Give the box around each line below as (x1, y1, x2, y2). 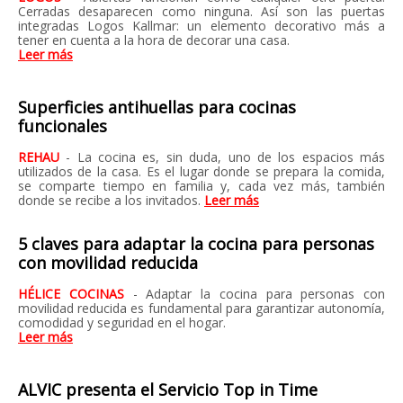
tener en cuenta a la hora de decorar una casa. (18, 31, 290, 49)
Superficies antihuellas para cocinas (18, 96, 296, 118)
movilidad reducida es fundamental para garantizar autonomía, (18, 300, 385, 317)
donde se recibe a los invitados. (18, 192, 204, 209)
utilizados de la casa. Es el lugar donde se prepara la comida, (18, 163, 385, 180)
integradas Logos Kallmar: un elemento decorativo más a (18, 17, 385, 34)
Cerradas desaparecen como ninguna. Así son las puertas (18, 3, 385, 20)
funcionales (18, 115, 107, 137)
